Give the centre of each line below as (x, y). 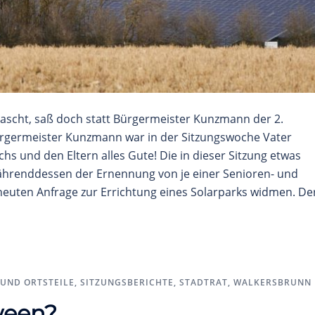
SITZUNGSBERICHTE (127, 282)
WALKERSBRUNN (272, 282)
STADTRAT (204, 282)
